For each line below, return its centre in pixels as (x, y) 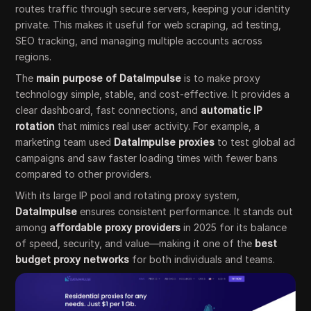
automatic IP (232, 110)
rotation (35, 126)
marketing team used (65, 142)
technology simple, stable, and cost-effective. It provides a (153, 94)
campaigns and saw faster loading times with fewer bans (147, 158)
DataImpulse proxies (165, 142)
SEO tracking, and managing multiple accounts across (139, 41)
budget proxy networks (73, 259)
